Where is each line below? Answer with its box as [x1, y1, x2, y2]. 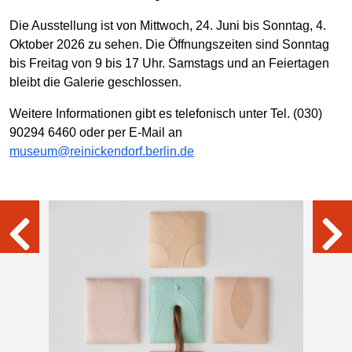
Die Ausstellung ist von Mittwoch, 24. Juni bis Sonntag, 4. [9, 18, 326, 32]
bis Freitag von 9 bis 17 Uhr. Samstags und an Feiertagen [9, 56, 329, 70]
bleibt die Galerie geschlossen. [9, 75, 181, 89]
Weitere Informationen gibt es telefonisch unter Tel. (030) [9, 106, 322, 120]
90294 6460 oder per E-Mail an [9, 125, 182, 139]
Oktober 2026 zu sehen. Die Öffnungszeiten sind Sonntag [9, 37, 329, 51]
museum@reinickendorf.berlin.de [9, 144, 194, 158]
